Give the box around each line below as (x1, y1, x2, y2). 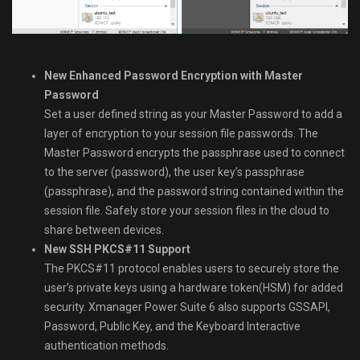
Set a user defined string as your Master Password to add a (44, 108, 342, 121)
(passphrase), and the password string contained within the (44, 185, 344, 198)
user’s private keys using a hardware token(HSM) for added (44, 281, 343, 295)
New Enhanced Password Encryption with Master (44, 69, 303, 83)
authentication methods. (44, 339, 169, 353)
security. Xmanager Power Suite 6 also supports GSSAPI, (44, 301, 330, 314)
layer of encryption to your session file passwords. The (44, 127, 318, 141)
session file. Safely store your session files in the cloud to (44, 204, 329, 218)
